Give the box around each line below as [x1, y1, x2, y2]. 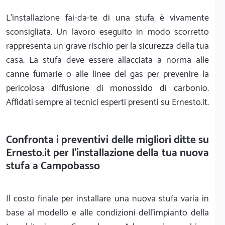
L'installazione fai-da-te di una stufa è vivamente [6, 10, 209, 26]
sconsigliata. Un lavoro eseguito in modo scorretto [6, 24, 209, 40]
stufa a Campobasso [6, 157, 100, 175]
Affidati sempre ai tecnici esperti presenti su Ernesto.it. [6, 94, 209, 110]
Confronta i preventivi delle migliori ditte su [6, 131, 209, 149]
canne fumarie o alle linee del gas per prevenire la [6, 66, 209, 82]
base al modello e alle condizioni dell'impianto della [6, 205, 209, 220]
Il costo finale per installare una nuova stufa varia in [6, 191, 209, 206]
